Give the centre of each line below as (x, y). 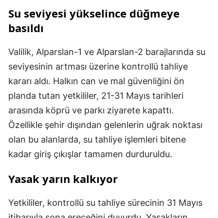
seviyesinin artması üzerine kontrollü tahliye (98, 66)
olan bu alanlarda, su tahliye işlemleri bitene (97, 139)
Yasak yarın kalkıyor (63, 178)
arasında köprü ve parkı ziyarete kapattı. (91, 110)
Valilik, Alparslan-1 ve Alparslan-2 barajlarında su (107, 52)
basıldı (26, 27)
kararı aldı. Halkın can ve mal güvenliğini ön (96, 81)
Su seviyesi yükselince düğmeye (94, 13)
